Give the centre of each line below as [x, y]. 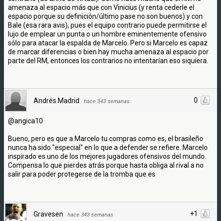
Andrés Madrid [56, 100]
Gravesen [48, 214]
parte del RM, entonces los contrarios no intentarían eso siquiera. [108, 60]
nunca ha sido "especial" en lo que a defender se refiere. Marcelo [108, 147]
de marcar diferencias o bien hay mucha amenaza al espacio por [108, 52]
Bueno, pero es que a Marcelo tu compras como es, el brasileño [106, 138]
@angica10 [25, 121]
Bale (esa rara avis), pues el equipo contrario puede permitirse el [107, 25]
